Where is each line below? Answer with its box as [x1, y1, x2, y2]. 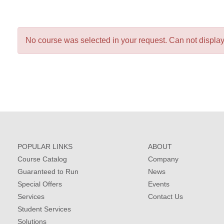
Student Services [17, 205, 71, 213]
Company [147, 155, 178, 163]
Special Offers [17, 180, 62, 188]
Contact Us [147, 192, 183, 200]
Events [147, 180, 169, 188]
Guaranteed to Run [17, 167, 78, 175]
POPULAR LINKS [17, 142, 72, 150]
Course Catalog [17, 155, 67, 163]
